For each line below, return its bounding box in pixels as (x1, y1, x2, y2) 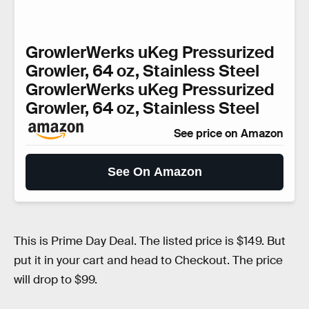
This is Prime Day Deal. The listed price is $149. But (14, 233, 286, 248)
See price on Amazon (174, 126, 283, 141)
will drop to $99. (14, 272, 97, 287)
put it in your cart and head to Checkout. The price (14, 252, 283, 268)
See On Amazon (107, 164, 202, 179)
